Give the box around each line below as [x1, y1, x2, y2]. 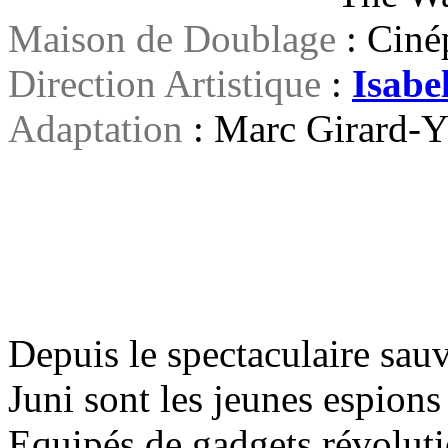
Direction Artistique [8, 62, 321, 106]
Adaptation [8, 107, 183, 151]
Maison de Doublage [8, 17, 336, 61]
